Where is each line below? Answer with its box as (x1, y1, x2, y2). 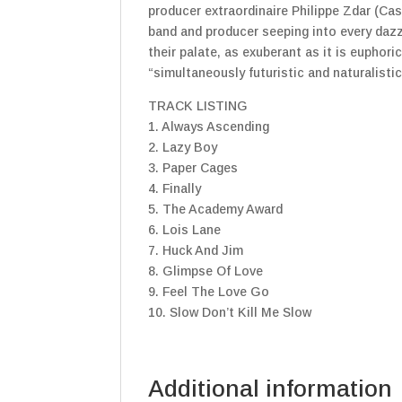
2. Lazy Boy (148, 139, 218, 154)
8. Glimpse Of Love (148, 263, 264, 278)
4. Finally (148, 180, 202, 196)
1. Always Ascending (148, 118, 270, 134)
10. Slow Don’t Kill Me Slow (148, 304, 312, 319)
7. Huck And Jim (148, 242, 244, 258)
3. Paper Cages (148, 160, 239, 175)
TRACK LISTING (148, 98, 249, 113)
